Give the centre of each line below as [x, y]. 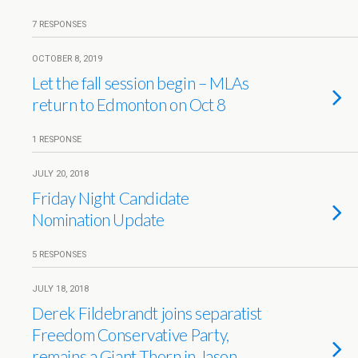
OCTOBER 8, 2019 [67, 59]
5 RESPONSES [59, 255]
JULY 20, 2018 [60, 174]
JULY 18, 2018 [60, 289]
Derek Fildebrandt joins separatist [147, 313]
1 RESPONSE [57, 139]
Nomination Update [98, 219]
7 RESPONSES [59, 24]
